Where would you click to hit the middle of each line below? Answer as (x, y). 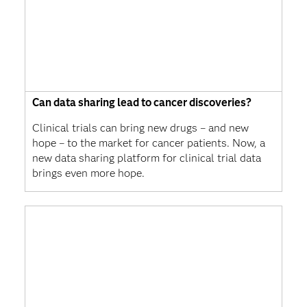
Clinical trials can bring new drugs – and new (140, 127)
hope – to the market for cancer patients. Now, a (148, 143)
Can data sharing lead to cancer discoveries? (142, 102)
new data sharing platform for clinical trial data (146, 158)
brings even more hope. (88, 173)
